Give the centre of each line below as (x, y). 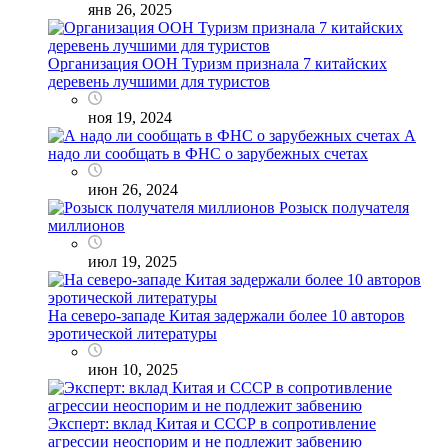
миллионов (86, 225)
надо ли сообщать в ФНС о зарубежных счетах (208, 153)
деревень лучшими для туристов (159, 81)
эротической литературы (132, 333)
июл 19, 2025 (132, 261)
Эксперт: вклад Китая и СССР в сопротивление (212, 423)
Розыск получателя (344, 207)
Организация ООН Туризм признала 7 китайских (217, 63)
